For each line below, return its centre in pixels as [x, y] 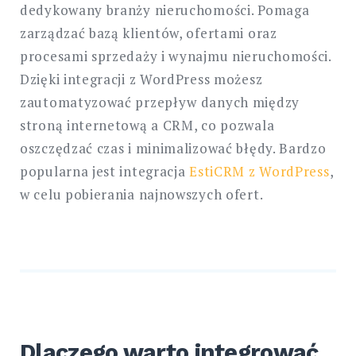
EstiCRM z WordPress [259, 171]
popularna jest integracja [105, 171]
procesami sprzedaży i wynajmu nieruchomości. [176, 56]
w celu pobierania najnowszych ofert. [142, 194]
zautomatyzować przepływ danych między [160, 102]
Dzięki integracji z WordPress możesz [141, 79]
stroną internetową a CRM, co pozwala [147, 125]
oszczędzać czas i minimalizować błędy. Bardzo [173, 148]
